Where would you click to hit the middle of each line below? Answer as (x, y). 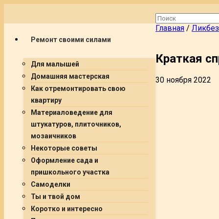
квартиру (46, 100)
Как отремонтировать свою (78, 88)
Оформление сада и (65, 160)
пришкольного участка (70, 172)
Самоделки (51, 184)
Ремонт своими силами (71, 40)
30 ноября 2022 (183, 80)
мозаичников (54, 136)
